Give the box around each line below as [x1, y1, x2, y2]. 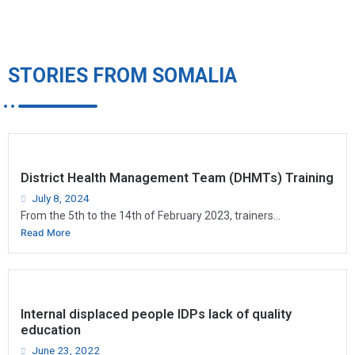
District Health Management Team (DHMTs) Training [21, 170, 334, 185]
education [21, 322, 81, 338]
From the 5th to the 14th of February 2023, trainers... [21, 208, 281, 222]
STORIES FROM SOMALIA [8, 63, 237, 87]
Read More [21, 226, 71, 239]
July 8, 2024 [32, 191, 90, 204]
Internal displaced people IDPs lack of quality [21, 306, 292, 322]
